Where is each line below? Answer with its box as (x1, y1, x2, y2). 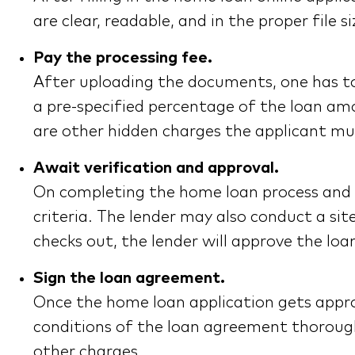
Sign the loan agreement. (33, 270, 225, 287)
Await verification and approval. (33, 160, 279, 177)
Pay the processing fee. (33, 50, 212, 67)
